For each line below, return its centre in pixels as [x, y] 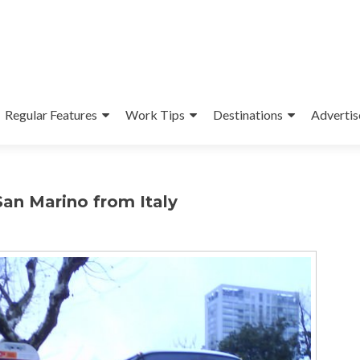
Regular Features [51, 115]
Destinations [247, 115]
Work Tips [155, 115]
